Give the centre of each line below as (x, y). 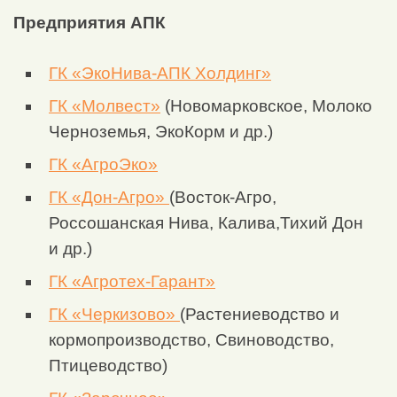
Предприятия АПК (90, 23)
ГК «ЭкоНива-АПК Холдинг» (160, 74)
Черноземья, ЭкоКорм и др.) (161, 132)
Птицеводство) (108, 366)
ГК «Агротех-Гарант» (132, 282)
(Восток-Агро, (223, 198)
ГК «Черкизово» (114, 315)
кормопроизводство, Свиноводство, (191, 340)
